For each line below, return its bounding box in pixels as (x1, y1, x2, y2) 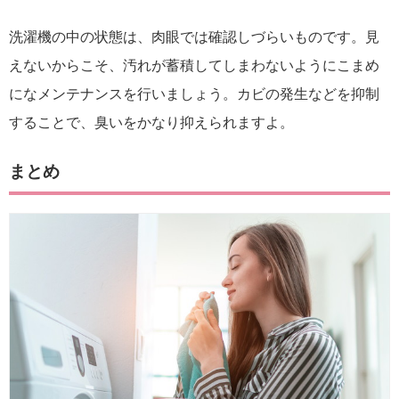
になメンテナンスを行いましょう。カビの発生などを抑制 (9, 85, 379, 102)
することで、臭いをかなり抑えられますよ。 (9, 114, 294, 130)
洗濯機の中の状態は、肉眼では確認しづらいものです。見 (9, 28, 379, 45)
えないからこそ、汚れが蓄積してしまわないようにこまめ (9, 57, 379, 73)
